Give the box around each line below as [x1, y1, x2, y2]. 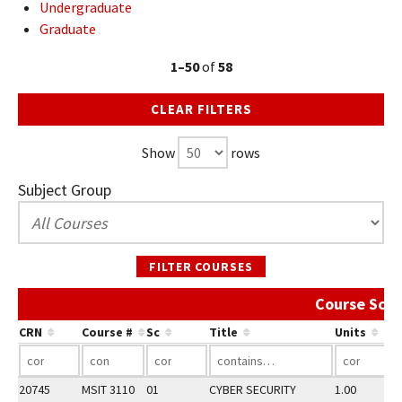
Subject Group [18, 179, 111, 200]
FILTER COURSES [148, 258, 254, 275]
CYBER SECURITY [209, 381, 296, 398]
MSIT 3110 [82, 381, 135, 398]
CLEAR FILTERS [150, 100, 252, 118]
